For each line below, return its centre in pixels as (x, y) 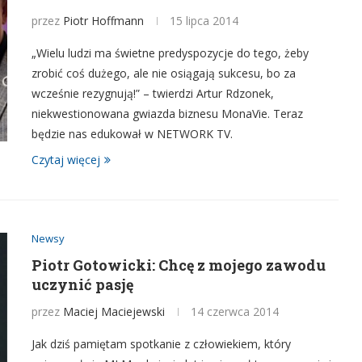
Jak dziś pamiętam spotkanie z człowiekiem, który (161, 344)
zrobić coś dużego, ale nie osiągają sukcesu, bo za (164, 73)
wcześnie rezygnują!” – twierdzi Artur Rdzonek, (153, 93)
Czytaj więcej (66, 160)
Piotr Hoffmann (103, 21)
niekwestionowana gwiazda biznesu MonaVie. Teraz (167, 114)
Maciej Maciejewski (114, 311)
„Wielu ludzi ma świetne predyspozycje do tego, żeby (170, 53)
